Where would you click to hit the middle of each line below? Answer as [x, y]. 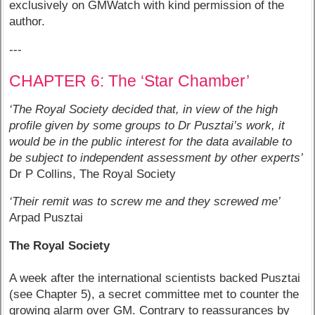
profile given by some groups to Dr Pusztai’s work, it [147, 125]
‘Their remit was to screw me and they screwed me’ [145, 202]
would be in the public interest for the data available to [151, 141]
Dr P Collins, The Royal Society [93, 174]
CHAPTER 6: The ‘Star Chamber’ [130, 81]
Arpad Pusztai [46, 218]
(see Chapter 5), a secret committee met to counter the [154, 295]
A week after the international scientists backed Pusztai [155, 278]
